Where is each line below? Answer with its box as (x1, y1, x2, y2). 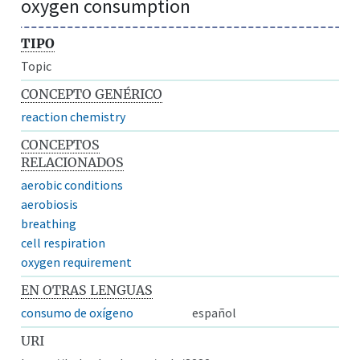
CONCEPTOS (21, 136, 100, 153)
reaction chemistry (21, 108, 126, 125)
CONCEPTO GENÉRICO (21, 85, 163, 102)
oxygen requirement (21, 253, 133, 270)
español (192, 304, 236, 321)
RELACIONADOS (21, 153, 125, 170)
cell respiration (21, 234, 106, 251)
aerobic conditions (21, 176, 124, 193)
